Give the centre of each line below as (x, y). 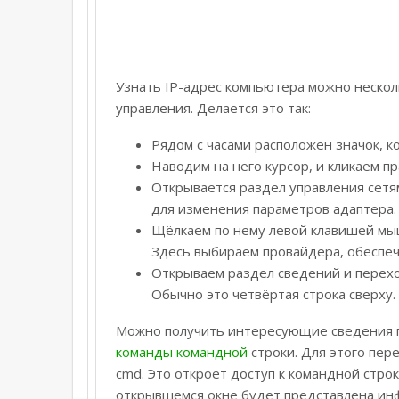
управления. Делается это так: (213, 107)
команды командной (182, 351)
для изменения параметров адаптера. (274, 208)
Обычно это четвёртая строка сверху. (273, 293)
